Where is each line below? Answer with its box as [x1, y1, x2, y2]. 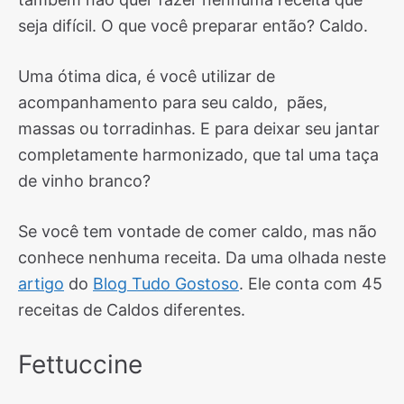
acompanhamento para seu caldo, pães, [18, 93, 327, 112]
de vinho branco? [18, 171, 151, 190]
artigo [18, 274, 64, 293]
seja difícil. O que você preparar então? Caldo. [18, 16, 368, 35]
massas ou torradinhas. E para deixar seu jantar [18, 119, 380, 138]
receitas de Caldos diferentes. [18, 300, 245, 319]
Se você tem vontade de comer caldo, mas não [18, 222, 377, 241]
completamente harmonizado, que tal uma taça [18, 145, 379, 164]
